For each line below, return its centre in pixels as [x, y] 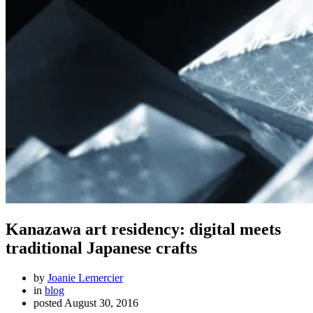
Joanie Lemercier [85, 277]
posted [49, 303]
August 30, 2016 [101, 303]
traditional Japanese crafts [101, 248]
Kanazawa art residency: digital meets [143, 229]
